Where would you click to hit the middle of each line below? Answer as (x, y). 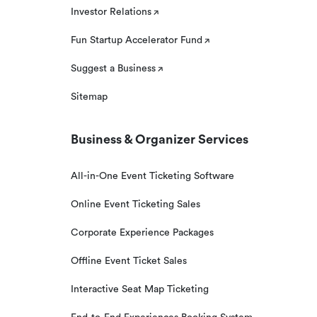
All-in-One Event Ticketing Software (152, 176)
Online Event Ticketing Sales (136, 204)
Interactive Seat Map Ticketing (140, 289)
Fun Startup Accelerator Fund (137, 40)
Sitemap (89, 97)
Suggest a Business (113, 69)
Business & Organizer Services (160, 139)
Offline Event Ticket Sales (129, 261)
